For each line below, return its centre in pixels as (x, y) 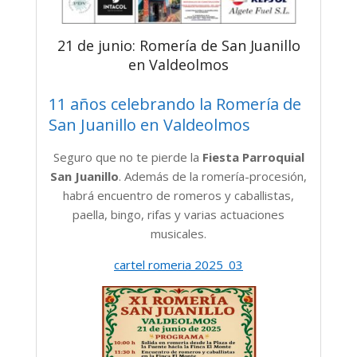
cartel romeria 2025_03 (178, 265)
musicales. (178, 234)
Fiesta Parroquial (253, 157)
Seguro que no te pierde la (127, 157)
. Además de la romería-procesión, (213, 177)
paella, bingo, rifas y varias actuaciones (178, 215)
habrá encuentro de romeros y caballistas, (178, 196)
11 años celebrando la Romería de (175, 104)
